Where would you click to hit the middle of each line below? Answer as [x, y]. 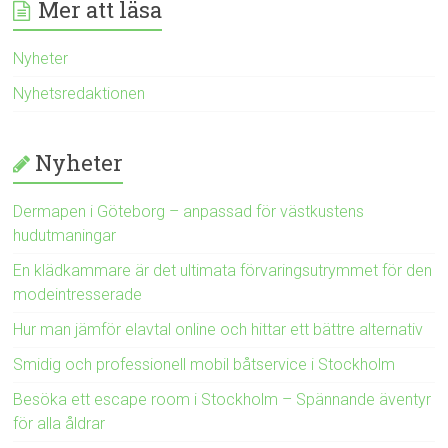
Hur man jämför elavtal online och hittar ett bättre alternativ [218, 330]
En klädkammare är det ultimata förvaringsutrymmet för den [223, 271]
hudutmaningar [65, 236]
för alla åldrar [59, 424]
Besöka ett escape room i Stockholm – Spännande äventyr [222, 400]
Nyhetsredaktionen [79, 94]
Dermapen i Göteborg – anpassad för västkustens [189, 212]
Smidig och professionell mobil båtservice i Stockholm [204, 365]
